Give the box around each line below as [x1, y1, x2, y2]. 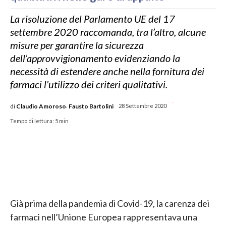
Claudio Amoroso [16, 102, 66, 110]
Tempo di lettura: [10, 117, 54, 124]
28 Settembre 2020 [119, 102, 166, 109]
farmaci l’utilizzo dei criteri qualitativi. [10, 78, 167, 90]
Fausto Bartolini [69, 102, 114, 110]
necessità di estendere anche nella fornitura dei [10, 65, 204, 77]
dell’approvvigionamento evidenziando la [10, 51, 180, 64]
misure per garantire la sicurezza [10, 38, 144, 51]
